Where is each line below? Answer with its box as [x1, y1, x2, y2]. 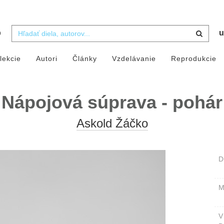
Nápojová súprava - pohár [1, 92, 222, 113]
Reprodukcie [170, 54, 216, 63]
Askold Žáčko [76, 116, 148, 130]
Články [72, 54, 97, 63]
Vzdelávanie [111, 54, 156, 63]
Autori [35, 54, 57, 63]
